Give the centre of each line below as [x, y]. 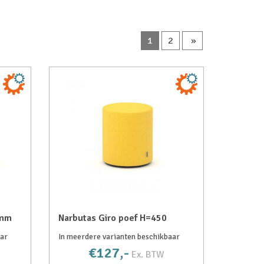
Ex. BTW [148, 255]
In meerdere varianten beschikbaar [119, 237]
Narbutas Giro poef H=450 [113, 218]
